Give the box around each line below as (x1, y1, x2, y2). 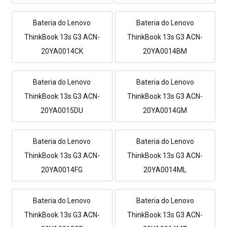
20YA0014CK (41, 47, 83, 55)
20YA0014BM (143, 47, 187, 55)
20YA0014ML (143, 165, 187, 174)
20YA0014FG (41, 165, 83, 174)
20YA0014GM (143, 106, 187, 115)
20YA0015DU (41, 106, 84, 115)
